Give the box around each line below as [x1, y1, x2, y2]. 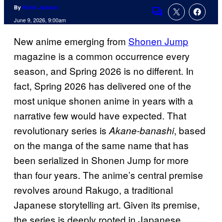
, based [174, 123, 206, 137]
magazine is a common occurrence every [14, 49, 190, 63]
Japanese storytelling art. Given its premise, [14, 198, 200, 212]
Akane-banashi [109, 124, 174, 137]
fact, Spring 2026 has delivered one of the [14, 79, 191, 93]
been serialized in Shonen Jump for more [14, 153, 189, 167]
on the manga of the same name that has [14, 138, 189, 152]
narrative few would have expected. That [14, 109, 186, 122]
